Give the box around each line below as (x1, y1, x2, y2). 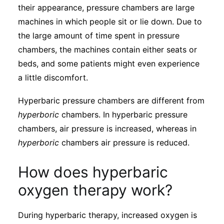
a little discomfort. (18, 72, 88, 82)
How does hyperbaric (18, 163, 168, 181)
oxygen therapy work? (18, 181, 172, 199)
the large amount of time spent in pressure (18, 30, 179, 40)
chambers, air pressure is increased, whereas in (18, 123, 196, 133)
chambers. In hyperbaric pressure (59, 109, 187, 119)
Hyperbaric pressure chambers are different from (18, 95, 204, 105)
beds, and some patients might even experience (18, 58, 199, 68)
